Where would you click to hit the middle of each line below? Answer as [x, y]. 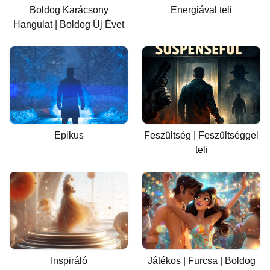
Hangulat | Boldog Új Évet [69, 24]
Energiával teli [201, 10]
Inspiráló [69, 261]
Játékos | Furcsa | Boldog [201, 261]
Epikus [69, 135]
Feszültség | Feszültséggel [201, 135]
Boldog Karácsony [69, 10]
